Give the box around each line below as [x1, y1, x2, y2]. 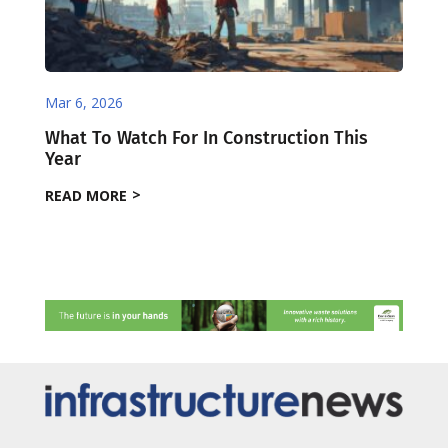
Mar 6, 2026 [44, 93, 123, 113]
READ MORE [44, 186, 127, 206]
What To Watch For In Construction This [44, 127, 368, 150]
